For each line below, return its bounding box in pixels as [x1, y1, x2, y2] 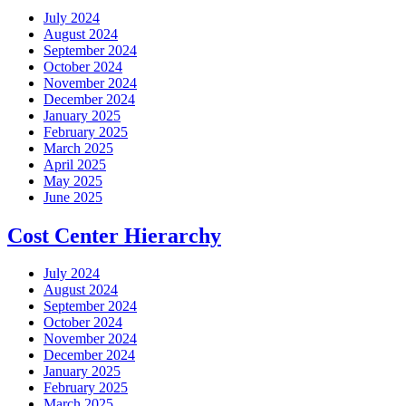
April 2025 [43, 156, 106, 172]
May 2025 [43, 172, 102, 188]
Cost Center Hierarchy [7, 223, 221, 247]
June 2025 [43, 188, 102, 205]
